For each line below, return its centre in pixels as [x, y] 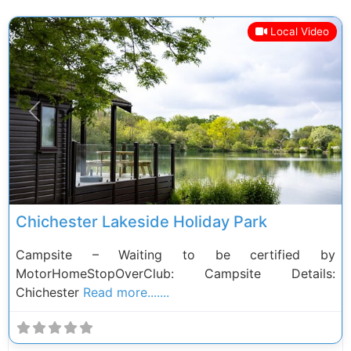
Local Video [299, 32]
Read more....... [126, 292]
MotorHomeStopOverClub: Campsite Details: [175, 273]
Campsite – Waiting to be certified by [175, 254]
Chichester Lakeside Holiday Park [141, 221]
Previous [59, 119]
